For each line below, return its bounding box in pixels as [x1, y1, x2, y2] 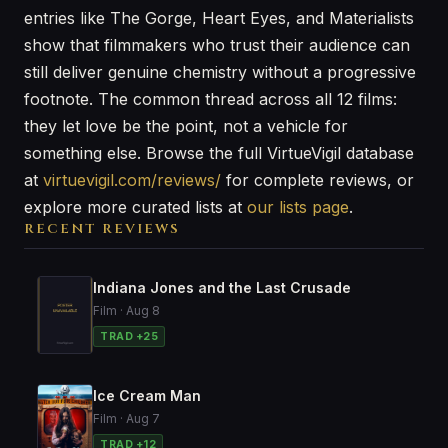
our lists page [247, 197, 349, 217]
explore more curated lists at [24, 197, 247, 217]
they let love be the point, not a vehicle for [24, 116, 348, 136]
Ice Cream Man [93, 387, 201, 404]
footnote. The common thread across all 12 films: [24, 89, 397, 109]
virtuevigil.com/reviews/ [43, 170, 221, 190]
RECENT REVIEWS [24, 220, 180, 238]
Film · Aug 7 [93, 411, 160, 426]
